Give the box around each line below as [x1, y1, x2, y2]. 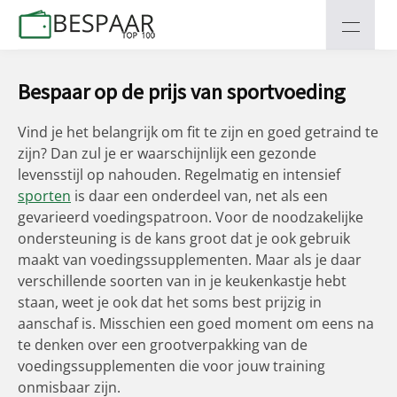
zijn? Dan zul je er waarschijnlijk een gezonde [18, 144, 316, 163]
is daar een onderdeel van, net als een [71, 186, 328, 206]
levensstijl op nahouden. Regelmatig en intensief [18, 165, 340, 184]
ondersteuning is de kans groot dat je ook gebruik [18, 229, 350, 248]
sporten [18, 186, 71, 206]
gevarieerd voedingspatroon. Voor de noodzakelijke [18, 207, 363, 227]
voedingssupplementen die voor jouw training [18, 356, 325, 376]
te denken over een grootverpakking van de [18, 335, 307, 354]
